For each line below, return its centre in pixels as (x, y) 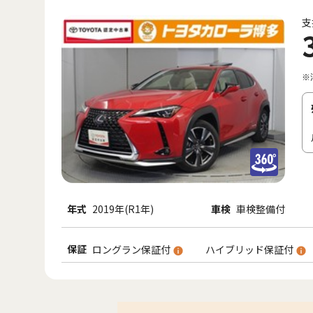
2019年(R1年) (123, 209)
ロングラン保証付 (132, 249)
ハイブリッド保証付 (250, 249)
